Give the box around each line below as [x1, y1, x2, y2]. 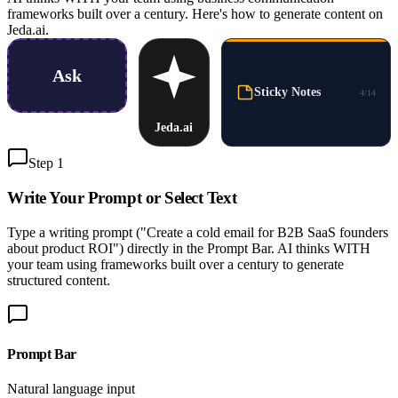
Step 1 [28, 155, 64, 171]
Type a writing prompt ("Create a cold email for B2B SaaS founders [7, 224, 388, 240]
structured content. [7, 272, 110, 288]
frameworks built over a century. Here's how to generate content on [7, 6, 383, 22]
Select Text [164, 188, 237, 208]
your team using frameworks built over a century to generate [7, 256, 344, 272]
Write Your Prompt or [7, 188, 165, 208]
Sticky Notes [254, 85, 322, 99]
